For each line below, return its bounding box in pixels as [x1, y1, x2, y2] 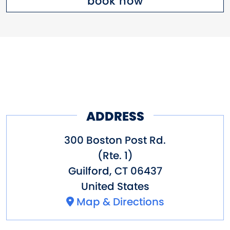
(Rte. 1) [97, 148, 133, 163]
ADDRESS [86, 108, 144, 125]
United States [81, 179, 149, 194]
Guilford [68, 163, 109, 178]
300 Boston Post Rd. [64, 132, 166, 147]
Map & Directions [76, 194, 164, 209]
